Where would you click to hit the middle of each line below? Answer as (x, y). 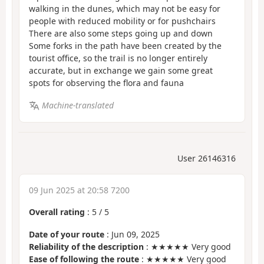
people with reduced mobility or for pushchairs (122, 21)
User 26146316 (207, 158)
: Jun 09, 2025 (132, 235)
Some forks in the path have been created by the (125, 45)
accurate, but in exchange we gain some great (121, 70)
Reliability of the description (86, 247)
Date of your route (67, 235)
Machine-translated (77, 105)
